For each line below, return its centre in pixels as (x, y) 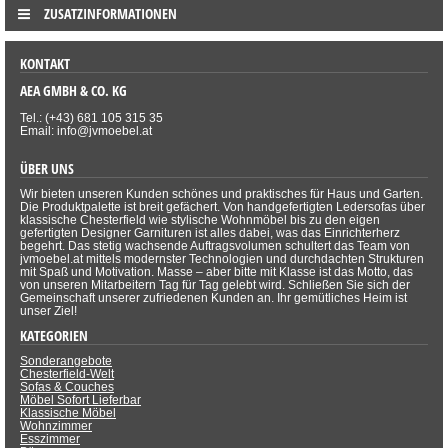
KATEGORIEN (54, 335)
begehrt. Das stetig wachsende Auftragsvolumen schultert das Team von (215, 246)
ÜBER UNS (47, 168)
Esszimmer (50, 439)
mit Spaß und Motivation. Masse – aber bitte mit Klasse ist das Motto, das (216, 272)
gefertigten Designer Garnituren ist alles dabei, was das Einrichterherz (210, 233)
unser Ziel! (48, 311)
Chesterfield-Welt (67, 374)
